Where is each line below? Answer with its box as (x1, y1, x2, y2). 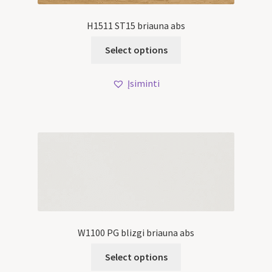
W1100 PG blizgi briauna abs (78, 226, 194, 239)
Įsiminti (127, 77, 160, 89)
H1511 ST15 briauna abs (87, 19, 185, 32)
